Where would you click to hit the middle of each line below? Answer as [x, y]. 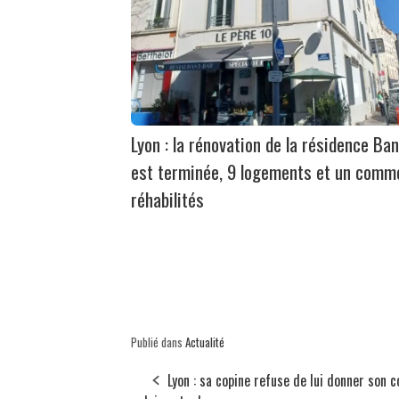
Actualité [205, 342]
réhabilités [167, 199]
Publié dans [158, 342]
